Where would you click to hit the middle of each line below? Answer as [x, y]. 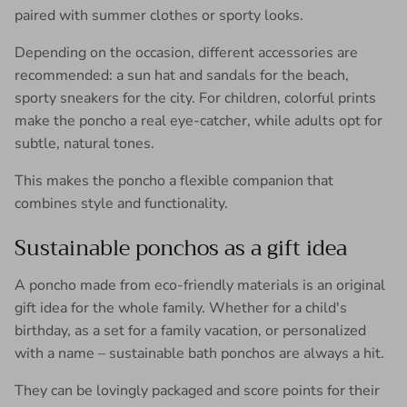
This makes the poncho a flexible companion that [174, 180]
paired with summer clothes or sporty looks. [159, 15]
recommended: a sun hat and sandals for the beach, [182, 75]
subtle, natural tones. [84, 143]
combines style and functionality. [121, 203]
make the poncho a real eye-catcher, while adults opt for [199, 120]
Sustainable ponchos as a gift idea [181, 248]
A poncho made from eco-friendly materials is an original [200, 285]
